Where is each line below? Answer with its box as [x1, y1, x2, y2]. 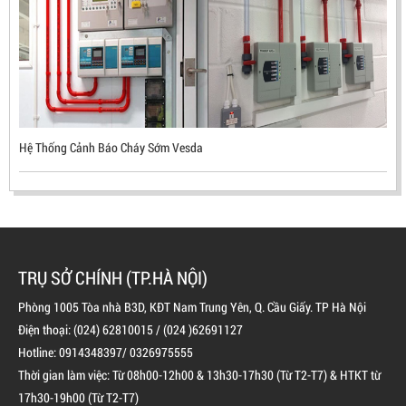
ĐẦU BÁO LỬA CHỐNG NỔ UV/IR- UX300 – [77, 39, 329, 61]
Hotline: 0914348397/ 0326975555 [18, 343, 193, 362]
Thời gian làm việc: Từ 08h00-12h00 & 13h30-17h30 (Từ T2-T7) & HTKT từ [18, 366, 381, 384]
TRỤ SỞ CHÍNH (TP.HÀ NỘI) [18, 266, 208, 290]
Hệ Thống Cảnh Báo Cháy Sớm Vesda [19, 139, 203, 157]
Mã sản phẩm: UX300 [140, 122, 266, 144]
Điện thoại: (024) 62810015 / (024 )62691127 [18, 321, 243, 339]
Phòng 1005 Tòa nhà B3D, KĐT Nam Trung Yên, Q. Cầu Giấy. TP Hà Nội [18, 298, 366, 316]
